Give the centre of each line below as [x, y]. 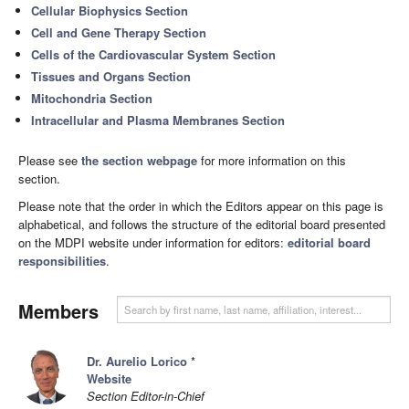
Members [58, 311]
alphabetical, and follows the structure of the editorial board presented [202, 224]
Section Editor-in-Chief [146, 396]
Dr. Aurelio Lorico [137, 361]
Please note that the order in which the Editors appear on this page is [201, 206]
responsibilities [62, 261]
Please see [50, 160]
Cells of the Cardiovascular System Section [154, 54]
